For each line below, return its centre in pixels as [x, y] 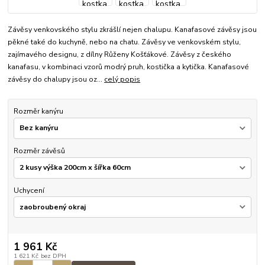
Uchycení [29, 190]
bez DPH [53, 256]
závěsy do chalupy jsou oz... [56, 80]
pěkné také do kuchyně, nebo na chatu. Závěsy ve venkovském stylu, [125, 42]
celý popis [122, 80]
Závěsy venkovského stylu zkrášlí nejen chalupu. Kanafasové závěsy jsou [132, 30]
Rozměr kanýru [38, 112]
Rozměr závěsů [39, 151]
